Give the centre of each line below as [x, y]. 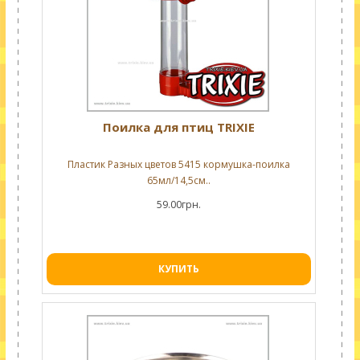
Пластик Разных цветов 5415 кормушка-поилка [178, 164]
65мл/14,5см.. [178, 180]
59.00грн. [178, 205]
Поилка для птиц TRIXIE [178, 127]
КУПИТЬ [178, 269]
